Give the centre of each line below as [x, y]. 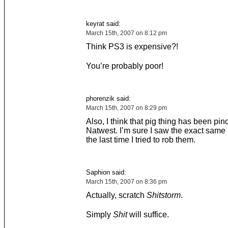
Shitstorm [163, 195]
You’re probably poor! [124, 66]
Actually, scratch [116, 195]
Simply [99, 215]
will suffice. [148, 215]
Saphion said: [106, 172]
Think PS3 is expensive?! [132, 47]
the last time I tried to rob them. [140, 140]
